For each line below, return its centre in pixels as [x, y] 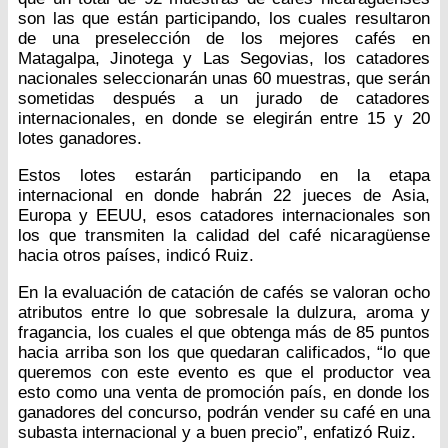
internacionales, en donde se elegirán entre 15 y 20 [224, 119]
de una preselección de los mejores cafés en [224, 39]
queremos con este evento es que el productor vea [224, 373]
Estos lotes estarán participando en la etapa [224, 176]
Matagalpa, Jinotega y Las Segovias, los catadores [224, 59]
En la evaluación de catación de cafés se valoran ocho [224, 293]
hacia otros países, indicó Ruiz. [136, 256]
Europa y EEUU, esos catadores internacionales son [224, 216]
